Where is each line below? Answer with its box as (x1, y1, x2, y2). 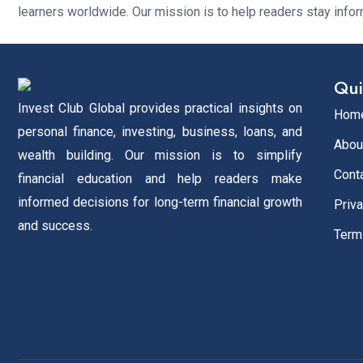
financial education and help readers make (18, 170, 302, 186)
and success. (18, 217, 92, 233)
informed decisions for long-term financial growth (18, 194, 302, 210)
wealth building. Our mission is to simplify (18, 147, 302, 163)
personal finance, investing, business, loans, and (18, 123, 302, 139)
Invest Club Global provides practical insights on (18, 100, 302, 116)
